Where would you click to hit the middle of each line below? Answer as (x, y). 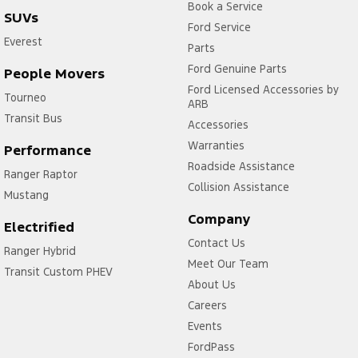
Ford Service (219, 28)
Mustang (26, 195)
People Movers (54, 74)
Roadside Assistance (241, 167)
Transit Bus (33, 119)
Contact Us (216, 243)
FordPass (211, 347)
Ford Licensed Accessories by (263, 90)
